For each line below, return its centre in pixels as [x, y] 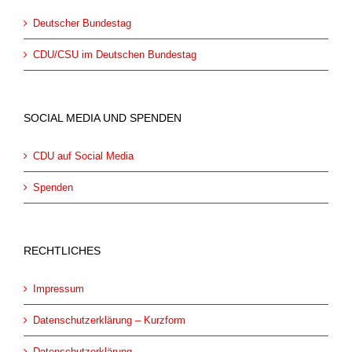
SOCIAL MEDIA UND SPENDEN [103, 118]
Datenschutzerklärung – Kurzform [109, 320]
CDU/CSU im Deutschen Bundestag [115, 55]
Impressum [59, 289]
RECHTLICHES [62, 251]
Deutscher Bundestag [82, 23]
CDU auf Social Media [83, 156]
